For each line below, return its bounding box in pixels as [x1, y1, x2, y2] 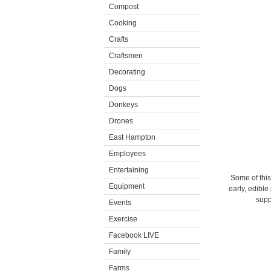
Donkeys [109, 100, 138, 109]
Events [109, 198, 131, 207]
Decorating [109, 68, 145, 76]
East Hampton [109, 133, 155, 142]
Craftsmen [109, 51, 143, 60]
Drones [109, 117, 133, 125]
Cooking [109, 19, 137, 27]
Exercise [109, 215, 137, 223]
